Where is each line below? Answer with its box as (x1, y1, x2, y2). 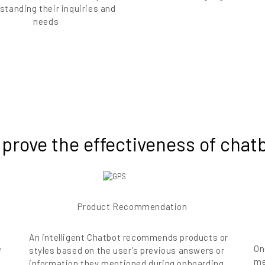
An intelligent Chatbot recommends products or (29, 232, 229, 243)
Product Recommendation (77, 201, 188, 212)
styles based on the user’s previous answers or (29, 245, 225, 256)
